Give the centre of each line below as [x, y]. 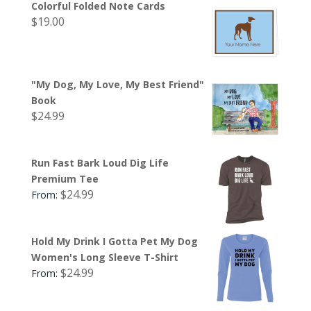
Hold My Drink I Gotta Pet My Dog [114, 241]
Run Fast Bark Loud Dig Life [100, 162]
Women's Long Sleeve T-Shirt [104, 257]
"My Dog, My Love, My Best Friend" [117, 84]
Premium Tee [65, 178]
